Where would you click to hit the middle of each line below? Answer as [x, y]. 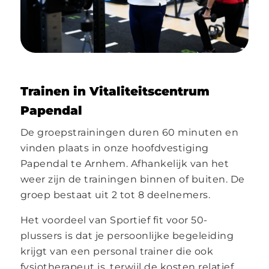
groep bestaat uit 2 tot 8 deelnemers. [115, 195]
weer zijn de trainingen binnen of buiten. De [132, 179]
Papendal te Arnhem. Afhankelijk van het [125, 163]
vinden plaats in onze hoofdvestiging [114, 148]
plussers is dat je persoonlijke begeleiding [127, 235]
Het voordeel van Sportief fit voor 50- [114, 220]
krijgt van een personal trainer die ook [117, 251]
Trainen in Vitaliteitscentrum [115, 91]
